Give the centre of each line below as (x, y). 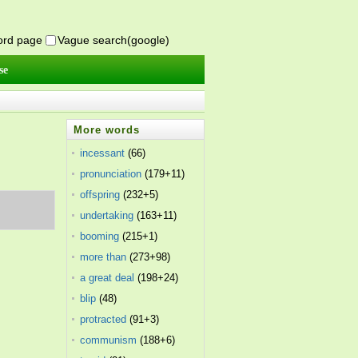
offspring (100, 195)
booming (100, 236)
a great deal (107, 278)
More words (107, 130)
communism (109, 340)
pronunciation (111, 174)
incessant (103, 153)
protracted (103, 319)
